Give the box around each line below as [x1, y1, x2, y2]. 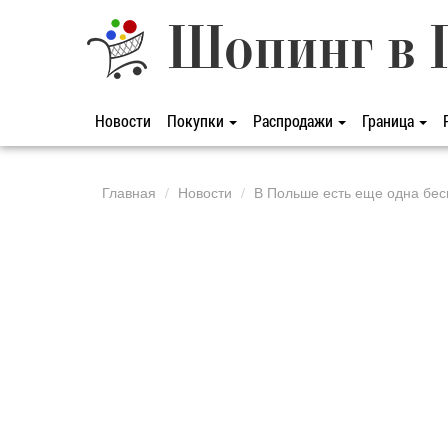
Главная [102, 182, 156, 202]
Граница [362, 110, 417, 131]
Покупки [167, 110, 227, 131]
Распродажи [253, 110, 336, 131]
